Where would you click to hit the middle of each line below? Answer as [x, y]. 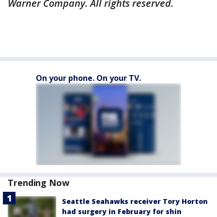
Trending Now [39, 182]
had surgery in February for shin [122, 211]
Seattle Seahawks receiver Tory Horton [135, 201]
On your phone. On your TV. [88, 78]
